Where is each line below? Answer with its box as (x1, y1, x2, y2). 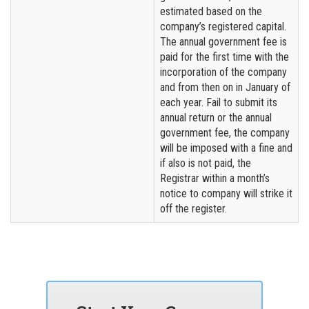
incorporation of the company (160, 65, 287, 79)
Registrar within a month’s (160, 171, 270, 185)
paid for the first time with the (160, 50, 289, 63)
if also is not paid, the (160, 156, 251, 170)
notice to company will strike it (160, 186, 292, 200)
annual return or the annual (160, 110, 272, 124)
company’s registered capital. (160, 19, 286, 33)
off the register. (160, 201, 227, 215)
